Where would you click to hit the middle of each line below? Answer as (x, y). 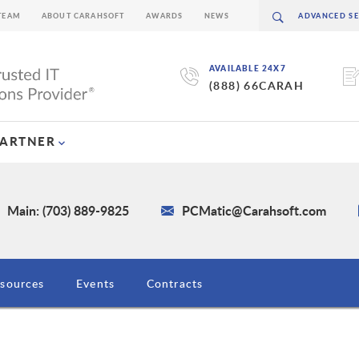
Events (95, 284)
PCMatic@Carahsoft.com (254, 211)
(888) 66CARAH (256, 86)
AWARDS (164, 16)
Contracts (175, 284)
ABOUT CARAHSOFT (83, 16)
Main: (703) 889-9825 (69, 211)
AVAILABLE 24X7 (247, 69)
